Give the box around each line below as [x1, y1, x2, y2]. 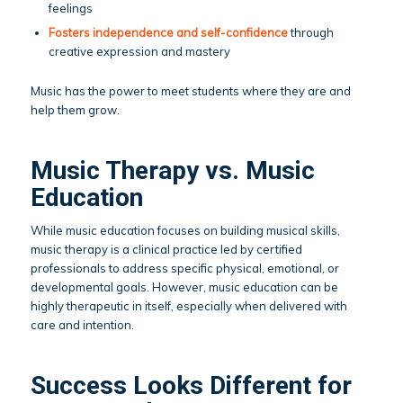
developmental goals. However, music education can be [30, 279, 338, 294]
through [287, 24, 334, 40]
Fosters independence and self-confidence [48, 24, 288, 40]
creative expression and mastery [48, 43, 230, 58]
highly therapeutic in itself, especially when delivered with [30, 298, 347, 313]
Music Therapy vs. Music [30, 155, 315, 185]
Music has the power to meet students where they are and [30, 83, 351, 98]
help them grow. [30, 102, 120, 117]
